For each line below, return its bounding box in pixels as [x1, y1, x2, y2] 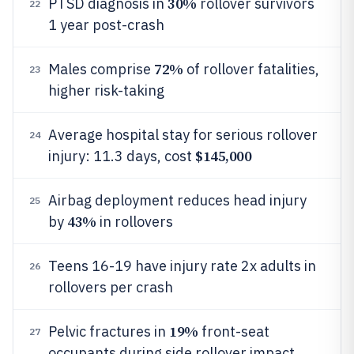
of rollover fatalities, [183, 60, 319, 78]
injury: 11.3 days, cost [48, 147, 195, 165]
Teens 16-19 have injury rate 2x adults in [48, 257, 316, 275]
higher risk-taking [48, 81, 164, 100]
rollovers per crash [48, 278, 173, 296]
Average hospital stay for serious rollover [48, 126, 318, 144]
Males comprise [48, 60, 154, 78]
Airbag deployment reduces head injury [48, 191, 307, 209]
